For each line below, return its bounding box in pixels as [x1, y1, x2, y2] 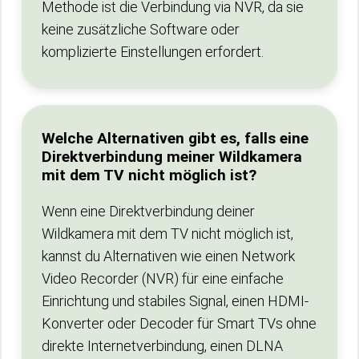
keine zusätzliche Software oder [42, 21, 240, 38]
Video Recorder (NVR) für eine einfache [42, 270, 284, 287]
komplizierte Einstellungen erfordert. [42, 43, 264, 60]
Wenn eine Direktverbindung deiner [42, 203, 255, 220]
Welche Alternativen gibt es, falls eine [42, 129, 309, 147]
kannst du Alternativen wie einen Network [42, 248, 295, 264]
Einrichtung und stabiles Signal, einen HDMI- [42, 292, 309, 309]
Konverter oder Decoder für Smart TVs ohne [42, 315, 317, 332]
